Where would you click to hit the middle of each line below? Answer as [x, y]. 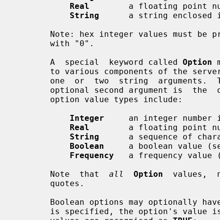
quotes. [33, 183]
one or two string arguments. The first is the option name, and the [33, 81]
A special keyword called [116, 62]
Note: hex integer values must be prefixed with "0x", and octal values [33, 34]
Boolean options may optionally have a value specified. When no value [33, 202]
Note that [80, 174]
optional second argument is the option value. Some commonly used [33, 90]
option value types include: [33, 99]
